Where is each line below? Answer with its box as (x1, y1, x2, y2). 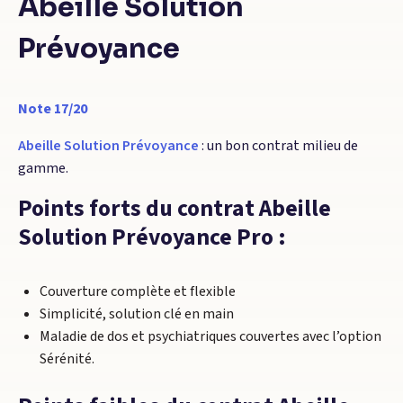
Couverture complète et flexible (40, 282, 236, 301)
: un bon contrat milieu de (199, 136, 358, 156)
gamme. (18, 158, 68, 178)
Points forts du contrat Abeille (18, 193, 331, 225)
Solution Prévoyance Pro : (18, 221, 286, 254)
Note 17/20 (18, 99, 87, 119)
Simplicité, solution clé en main (40, 304, 234, 324)
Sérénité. (40, 349, 94, 369)
